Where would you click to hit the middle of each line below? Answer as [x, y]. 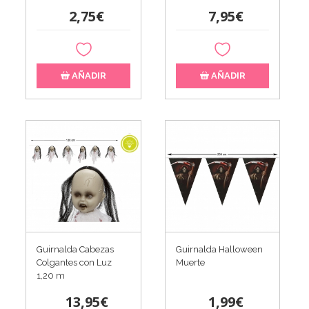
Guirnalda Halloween [219, 250]
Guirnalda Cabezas [76, 250]
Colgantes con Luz [74, 263]
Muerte [190, 263]
